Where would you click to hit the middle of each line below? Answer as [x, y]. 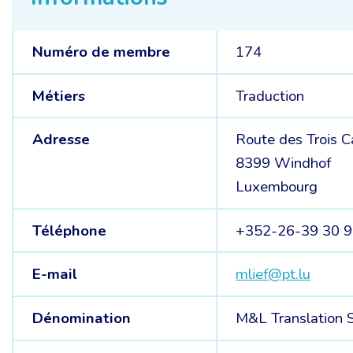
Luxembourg [277, 187]
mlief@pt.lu [273, 275]
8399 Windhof [284, 163]
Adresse [61, 140]
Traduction [270, 96]
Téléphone [69, 230]
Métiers [58, 96]
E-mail [54, 275]
